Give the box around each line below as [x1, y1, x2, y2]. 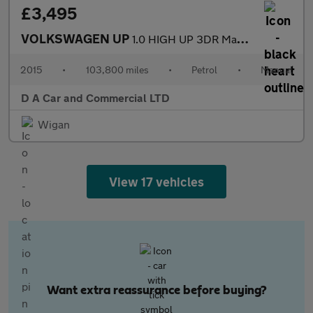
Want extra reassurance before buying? [46, 284, 267, 297]
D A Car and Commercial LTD [21, 91, 170, 104]
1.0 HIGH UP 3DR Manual [132, 32, 237, 45]
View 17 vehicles [108, 174, 205, 189]
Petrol [191, 64, 218, 75]
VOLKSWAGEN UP [21, 31, 132, 46]
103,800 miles [85, 64, 149, 75]
